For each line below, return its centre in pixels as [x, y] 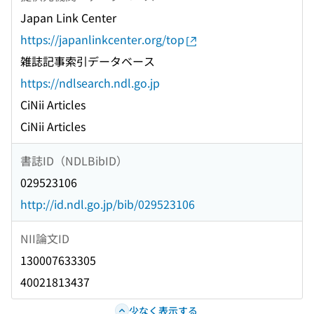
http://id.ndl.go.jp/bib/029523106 [108, 204]
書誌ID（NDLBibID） [74, 160]
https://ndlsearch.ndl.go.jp [90, 83]
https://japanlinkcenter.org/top [102, 40]
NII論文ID [45, 238]
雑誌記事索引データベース [88, 61]
